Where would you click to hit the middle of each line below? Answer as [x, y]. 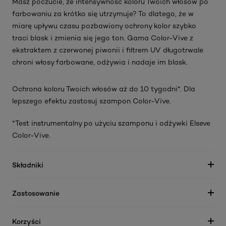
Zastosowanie [36, 193]
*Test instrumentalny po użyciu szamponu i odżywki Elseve [111, 123]
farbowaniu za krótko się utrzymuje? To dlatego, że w [103, 13]
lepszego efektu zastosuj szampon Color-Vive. [92, 101]
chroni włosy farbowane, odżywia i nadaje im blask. [100, 62]
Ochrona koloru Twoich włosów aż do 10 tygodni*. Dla [104, 89]
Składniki [28, 164]
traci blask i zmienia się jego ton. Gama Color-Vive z [103, 38]
